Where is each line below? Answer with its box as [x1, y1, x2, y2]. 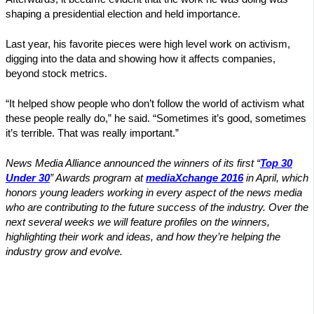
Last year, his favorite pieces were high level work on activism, [6, 38, 290, 50]
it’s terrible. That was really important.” [6, 127, 179, 139]
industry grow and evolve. [6, 245, 123, 257]
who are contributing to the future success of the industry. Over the [6, 201, 308, 213]
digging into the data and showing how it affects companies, [6, 53, 275, 64]
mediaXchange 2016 [146, 172, 243, 184]
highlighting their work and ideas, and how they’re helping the [6, 231, 280, 243]
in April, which [243, 172, 308, 184]
